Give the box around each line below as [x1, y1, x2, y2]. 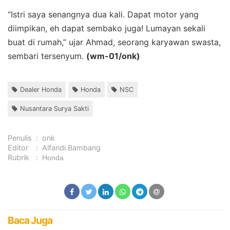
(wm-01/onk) [86, 50, 140, 61]
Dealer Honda [20, 85, 62, 93]
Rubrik [8, 152, 29, 162]
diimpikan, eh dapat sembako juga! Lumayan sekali [8, 23, 205, 33]
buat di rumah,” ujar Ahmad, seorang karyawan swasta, [8, 36, 221, 47]
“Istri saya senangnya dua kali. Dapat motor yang [8, 9, 199, 20]
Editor [8, 143, 28, 152]
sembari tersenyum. [8, 50, 86, 61]
